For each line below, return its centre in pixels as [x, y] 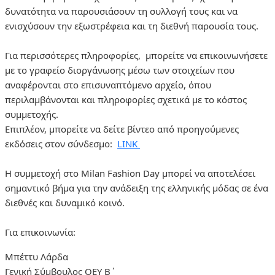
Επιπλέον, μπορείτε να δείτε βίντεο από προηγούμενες [122, 129]
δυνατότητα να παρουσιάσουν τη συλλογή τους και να [121, 11]
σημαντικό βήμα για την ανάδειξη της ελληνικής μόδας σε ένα [137, 188]
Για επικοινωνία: [40, 232]
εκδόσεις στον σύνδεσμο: [60, 143]
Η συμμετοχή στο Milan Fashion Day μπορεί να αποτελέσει [130, 173]
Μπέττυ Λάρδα [37, 256]
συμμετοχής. [32, 114]
